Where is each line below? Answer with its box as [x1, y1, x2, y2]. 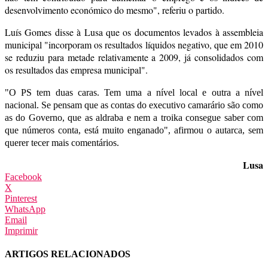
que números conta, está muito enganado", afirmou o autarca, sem [5, 124, 263, 135]
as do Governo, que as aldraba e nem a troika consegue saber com [5, 112, 263, 123]
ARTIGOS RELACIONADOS [5, 249, 130, 260]
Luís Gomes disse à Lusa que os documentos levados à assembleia [5, 25, 263, 38]
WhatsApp [5, 203, 45, 214]
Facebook [5, 171, 42, 182]
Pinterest [5, 193, 37, 203]
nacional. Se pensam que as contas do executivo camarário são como [5, 99, 263, 110]
